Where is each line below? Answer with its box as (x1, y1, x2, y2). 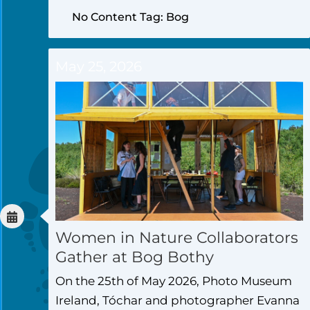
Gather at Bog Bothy (55, 248, 214, 267)
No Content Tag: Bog (72, 10, 189, 24)
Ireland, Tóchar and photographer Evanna (55, 293, 300, 308)
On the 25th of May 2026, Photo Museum (55, 274, 292, 289)
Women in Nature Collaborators (55, 228, 298, 248)
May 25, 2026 (55, 57, 142, 75)
